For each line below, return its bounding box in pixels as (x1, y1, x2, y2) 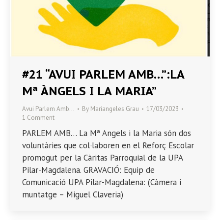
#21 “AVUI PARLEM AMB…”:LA (22, 66, 184, 82)
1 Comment (22, 113, 55, 122)
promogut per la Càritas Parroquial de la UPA (22, 152, 183, 163)
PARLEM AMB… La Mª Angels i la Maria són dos (22, 127, 191, 138)
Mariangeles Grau (90, 104, 139, 113)
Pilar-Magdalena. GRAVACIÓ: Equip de (22, 164, 155, 175)
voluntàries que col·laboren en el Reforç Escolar (22, 139, 194, 151)
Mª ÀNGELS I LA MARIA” (22, 83, 157, 99)
